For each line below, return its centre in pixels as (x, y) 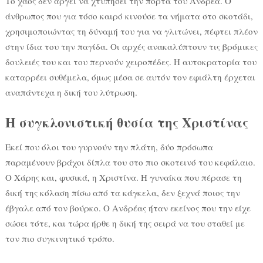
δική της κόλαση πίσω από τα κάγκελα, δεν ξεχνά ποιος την (122, 193)
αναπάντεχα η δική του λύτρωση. (71, 92)
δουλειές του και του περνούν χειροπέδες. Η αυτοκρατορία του (131, 62)
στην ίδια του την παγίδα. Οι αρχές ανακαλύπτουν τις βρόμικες (131, 47)
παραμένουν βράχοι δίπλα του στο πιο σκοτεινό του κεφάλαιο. (130, 162)
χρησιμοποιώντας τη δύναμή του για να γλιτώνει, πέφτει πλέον (131, 31)
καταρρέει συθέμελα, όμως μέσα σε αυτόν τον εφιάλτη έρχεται (130, 77)
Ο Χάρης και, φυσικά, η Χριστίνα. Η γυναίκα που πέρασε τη (123, 178)
